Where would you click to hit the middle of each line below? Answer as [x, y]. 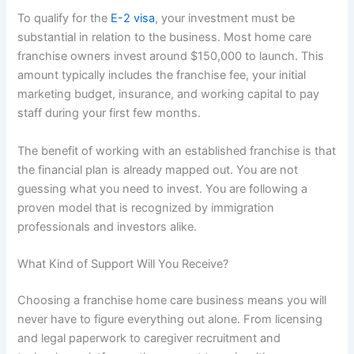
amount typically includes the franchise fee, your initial [162, 75]
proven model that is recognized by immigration [146, 207]
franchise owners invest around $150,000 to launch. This [171, 56]
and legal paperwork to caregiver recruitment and [149, 338]
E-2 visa [133, 19]
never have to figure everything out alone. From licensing [170, 319]
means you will [286, 300]
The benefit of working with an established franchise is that [177, 151]
